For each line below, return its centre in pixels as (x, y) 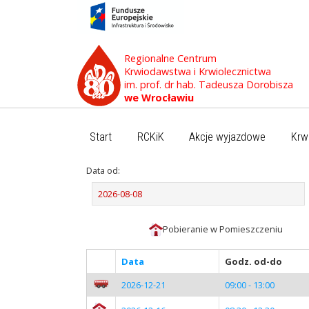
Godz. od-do (253, 261)
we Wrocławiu (159, 97)
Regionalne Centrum (170, 58)
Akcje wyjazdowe (228, 137)
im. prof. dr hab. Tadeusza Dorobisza (209, 84)
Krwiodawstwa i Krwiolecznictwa (198, 71)
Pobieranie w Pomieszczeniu (223, 229)
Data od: (103, 170)
